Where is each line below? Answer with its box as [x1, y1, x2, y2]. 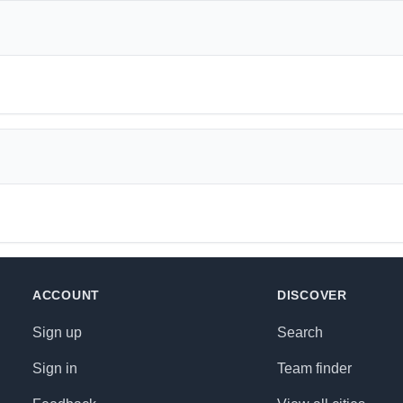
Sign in [32, 361, 77, 376]
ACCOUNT [32, 288, 100, 302]
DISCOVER [277, 288, 347, 302]
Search [277, 325, 323, 340]
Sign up [32, 325, 82, 340]
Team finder [277, 361, 352, 376]
